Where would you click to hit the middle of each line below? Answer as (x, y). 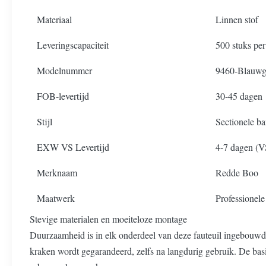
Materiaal (54, 19)
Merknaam (57, 172)
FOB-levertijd (63, 96)
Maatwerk (56, 198)
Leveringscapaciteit (73, 45)
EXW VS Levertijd (73, 147)
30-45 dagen (239, 96)
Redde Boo (237, 172)
